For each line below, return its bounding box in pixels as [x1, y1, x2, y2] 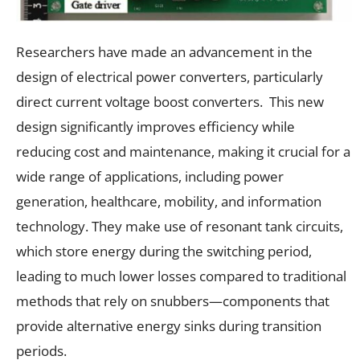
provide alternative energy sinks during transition [16, 316, 321, 335]
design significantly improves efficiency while [16, 117, 295, 136]
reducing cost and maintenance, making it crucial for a [16, 141, 350, 161]
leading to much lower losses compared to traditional [16, 266, 346, 285]
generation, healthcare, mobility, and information [16, 191, 321, 211]
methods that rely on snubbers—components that [16, 291, 329, 310]
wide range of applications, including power [16, 166, 284, 186]
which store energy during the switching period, [16, 241, 312, 260]
